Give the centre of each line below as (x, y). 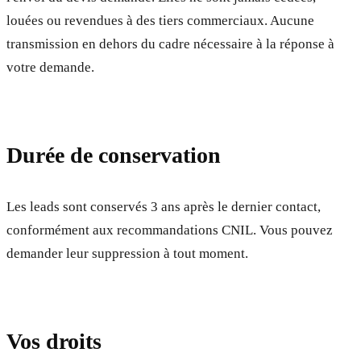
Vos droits (54, 342)
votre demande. (50, 67)
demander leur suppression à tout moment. (127, 254)
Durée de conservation (114, 155)
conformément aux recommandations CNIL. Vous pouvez (170, 230)
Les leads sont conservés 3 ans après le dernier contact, (164, 207)
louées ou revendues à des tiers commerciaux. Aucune (160, 20)
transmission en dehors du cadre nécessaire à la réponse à (170, 44)
